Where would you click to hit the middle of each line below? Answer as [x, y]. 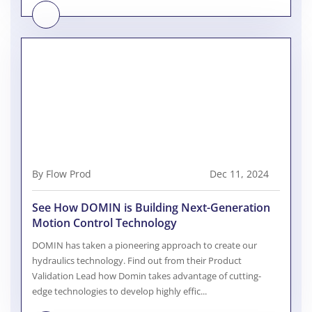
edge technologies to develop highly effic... [119, 291]
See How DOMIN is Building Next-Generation [151, 208]
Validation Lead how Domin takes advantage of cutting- [147, 276]
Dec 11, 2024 [239, 174]
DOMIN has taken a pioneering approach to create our [145, 245]
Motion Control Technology [104, 223]
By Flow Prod [62, 174]
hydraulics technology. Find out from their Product [137, 261]
